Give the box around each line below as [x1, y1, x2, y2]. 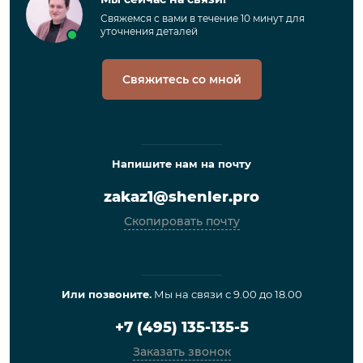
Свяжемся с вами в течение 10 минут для [100, 11, 305, 24]
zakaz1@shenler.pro [104, 188, 259, 207]
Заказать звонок [132, 344, 231, 360]
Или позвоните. [61, 288, 152, 301]
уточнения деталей [100, 24, 198, 37]
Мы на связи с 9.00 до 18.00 [151, 288, 302, 301]
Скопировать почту [123, 214, 240, 229]
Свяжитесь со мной [122, 71, 241, 87]
